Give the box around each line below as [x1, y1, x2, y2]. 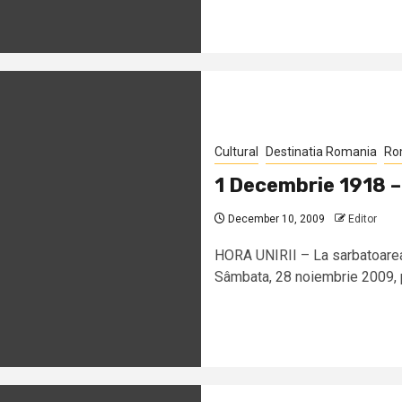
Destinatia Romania [266, 144, 377, 159]
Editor [348, 212, 377, 225]
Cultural [214, 144, 258, 159]
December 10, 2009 [225, 212, 325, 225]
